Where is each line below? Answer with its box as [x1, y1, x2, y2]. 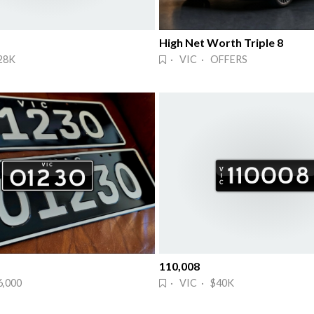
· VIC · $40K [166, 276, 234, 289]
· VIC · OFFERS [166, 53, 247, 66]
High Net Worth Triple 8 [159, 36, 283, 50]
